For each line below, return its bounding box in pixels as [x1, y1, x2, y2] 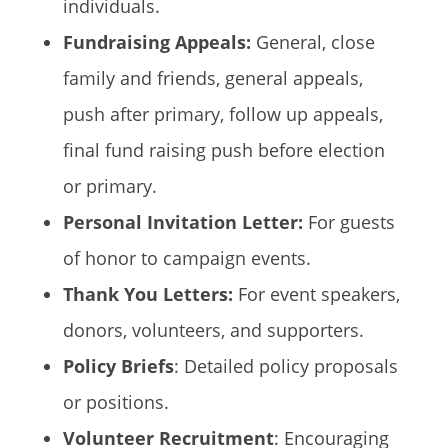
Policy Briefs [62, 354, 174, 378]
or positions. [62, 390, 169, 414]
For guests [302, 210, 395, 234]
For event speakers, [237, 282, 400, 306]
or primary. [62, 174, 157, 198]
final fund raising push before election [62, 138, 385, 162]
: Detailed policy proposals [173, 354, 398, 378]
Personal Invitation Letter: [62, 210, 303, 234]
